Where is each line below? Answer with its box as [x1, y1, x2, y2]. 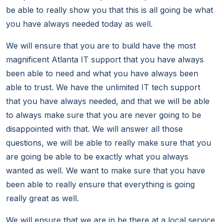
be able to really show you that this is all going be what [6, 5, 213, 15]
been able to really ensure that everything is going [6, 179, 195, 190]
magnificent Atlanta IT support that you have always [6, 55, 204, 65]
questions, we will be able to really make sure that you [6, 138, 211, 148]
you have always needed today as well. [6, 19, 153, 29]
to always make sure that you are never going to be [6, 110, 201, 120]
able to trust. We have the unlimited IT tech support [6, 82, 200, 93]
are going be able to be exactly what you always [6, 152, 188, 162]
